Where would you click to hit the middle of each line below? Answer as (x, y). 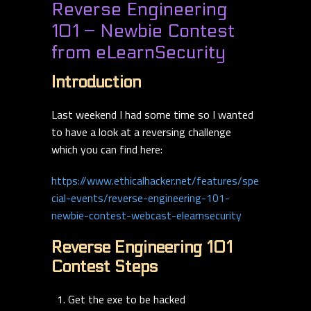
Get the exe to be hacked (127, 300)
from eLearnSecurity (138, 53)
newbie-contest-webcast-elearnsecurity (146, 216)
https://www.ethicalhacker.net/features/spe (155, 181)
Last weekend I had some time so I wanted (152, 115)
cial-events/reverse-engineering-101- (141, 198)
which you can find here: (107, 150)
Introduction (96, 83)
